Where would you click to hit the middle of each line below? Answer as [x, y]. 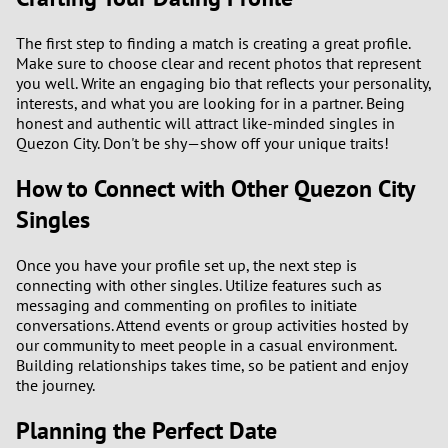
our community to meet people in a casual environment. [206, 344]
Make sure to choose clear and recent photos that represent [218, 62]
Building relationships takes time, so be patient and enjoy [211, 364]
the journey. [55, 384]
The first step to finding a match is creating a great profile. [213, 42]
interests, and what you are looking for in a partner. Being [210, 102]
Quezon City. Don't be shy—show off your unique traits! [202, 142]
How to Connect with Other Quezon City [215, 188]
